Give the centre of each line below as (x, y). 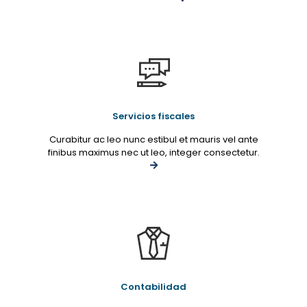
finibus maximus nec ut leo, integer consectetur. (153, 152)
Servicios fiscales (153, 116)
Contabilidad (153, 287)
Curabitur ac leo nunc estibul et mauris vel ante (153, 139)
